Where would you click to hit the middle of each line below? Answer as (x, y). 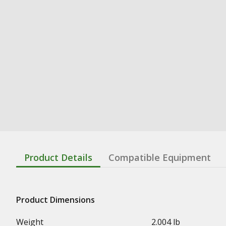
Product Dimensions (55, 200)
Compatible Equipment (160, 157)
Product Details (58, 157)
